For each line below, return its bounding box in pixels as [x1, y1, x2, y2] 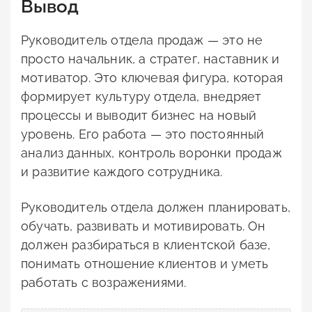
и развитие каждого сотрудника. [21, 164, 223, 179]
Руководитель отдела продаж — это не [21, 32, 263, 47]
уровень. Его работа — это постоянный [21, 126, 265, 141]
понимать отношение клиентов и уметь [21, 256, 269, 271]
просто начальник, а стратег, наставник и [21, 51, 280, 66]
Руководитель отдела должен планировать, [21, 199, 291, 214]
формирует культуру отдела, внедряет [21, 88, 262, 104]
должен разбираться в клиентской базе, [21, 237, 271, 252]
